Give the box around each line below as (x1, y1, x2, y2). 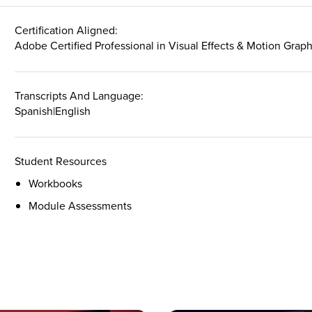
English (55, 103, 91, 120)
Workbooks (29, 175, 83, 192)
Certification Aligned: (15, 22, 118, 39)
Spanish (15, 103, 54, 120)
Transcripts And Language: (15, 88, 144, 104)
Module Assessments (29, 198, 132, 214)
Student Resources (15, 153, 107, 170)
